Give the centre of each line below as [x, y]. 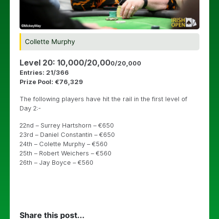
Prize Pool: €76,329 [51, 82]
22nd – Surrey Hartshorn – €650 [67, 126]
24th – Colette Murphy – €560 [64, 144]
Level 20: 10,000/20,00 [65, 63]
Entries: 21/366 [44, 73]
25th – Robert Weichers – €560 [66, 153]
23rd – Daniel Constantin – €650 [67, 135]
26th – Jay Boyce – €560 [56, 163]
